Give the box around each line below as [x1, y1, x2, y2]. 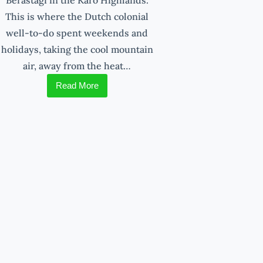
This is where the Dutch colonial [5, 10, 149, 22]
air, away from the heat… [23, 59, 131, 72]
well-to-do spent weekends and [6, 26, 149, 39]
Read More [55, 80, 99, 90]
